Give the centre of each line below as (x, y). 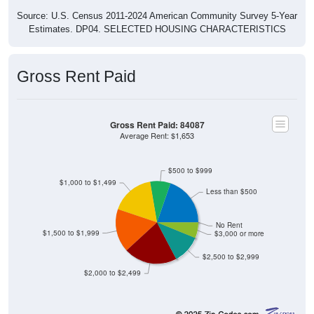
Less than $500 (232, 175)
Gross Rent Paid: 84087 (157, 109)
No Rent (229, 209)
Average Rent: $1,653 (157, 119)
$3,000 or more (239, 217)
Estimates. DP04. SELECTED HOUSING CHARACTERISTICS (157, 13)
